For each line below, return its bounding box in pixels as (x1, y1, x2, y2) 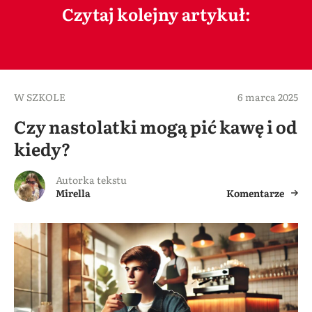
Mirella (56, 185, 91, 200)
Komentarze (226, 185, 284, 200)
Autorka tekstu (56, 172, 127, 187)
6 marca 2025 (237, 89, 298, 104)
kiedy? (14, 135, 70, 162)
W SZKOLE (14, 89, 65, 104)
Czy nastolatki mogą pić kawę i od (14, 113, 297, 139)
